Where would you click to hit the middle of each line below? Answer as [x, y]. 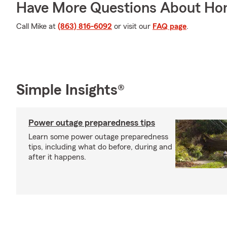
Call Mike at [37, 26]
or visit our [132, 26]
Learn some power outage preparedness [98, 137]
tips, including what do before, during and [100, 147]
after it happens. [57, 157]
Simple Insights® [70, 90]
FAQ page [169, 26]
